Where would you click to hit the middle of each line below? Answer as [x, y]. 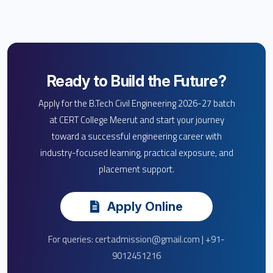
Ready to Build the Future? [136, 81]
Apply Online [144, 206]
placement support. [136, 169]
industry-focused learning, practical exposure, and [136, 152]
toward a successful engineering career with [136, 136]
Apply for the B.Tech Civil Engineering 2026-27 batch [136, 103]
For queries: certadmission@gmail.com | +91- [136, 239]
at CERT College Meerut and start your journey [136, 119]
